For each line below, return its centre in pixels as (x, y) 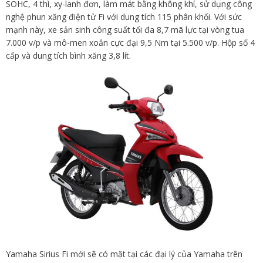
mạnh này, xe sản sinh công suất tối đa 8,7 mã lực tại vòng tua (125, 30)
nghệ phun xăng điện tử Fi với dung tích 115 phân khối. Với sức (124, 17)
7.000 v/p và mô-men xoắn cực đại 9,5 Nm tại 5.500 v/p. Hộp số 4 (130, 43)
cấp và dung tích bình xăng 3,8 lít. (68, 56)
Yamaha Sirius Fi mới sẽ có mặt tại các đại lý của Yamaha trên (124, 254)
